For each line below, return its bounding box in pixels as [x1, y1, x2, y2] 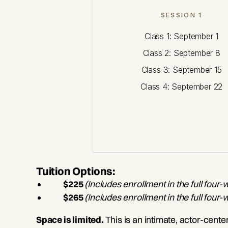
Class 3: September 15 [141, 65, 222, 75]
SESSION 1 [160, 11, 203, 19]
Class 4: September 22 [140, 81, 223, 92]
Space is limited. [36, 214, 105, 225]
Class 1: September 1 [145, 31, 219, 42]
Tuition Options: [36, 164, 115, 178]
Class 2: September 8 [142, 48, 220, 59]
